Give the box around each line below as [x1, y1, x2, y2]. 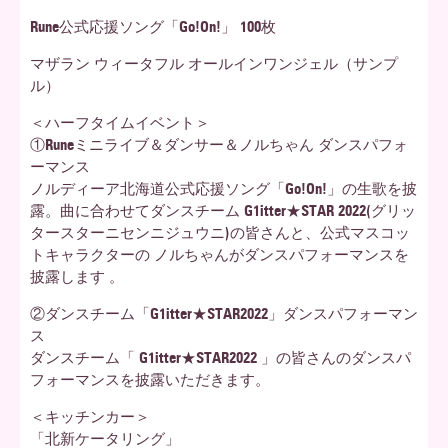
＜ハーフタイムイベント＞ [30, 114, 210, 132]
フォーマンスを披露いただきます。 [30, 371, 270, 389]
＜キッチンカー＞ [30, 408, 150, 426]
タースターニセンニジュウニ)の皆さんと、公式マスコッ [30, 224, 410, 242]
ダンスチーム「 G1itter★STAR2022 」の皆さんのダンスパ [30, 349, 411, 367]
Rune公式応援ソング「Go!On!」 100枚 [30, 18, 276, 36]
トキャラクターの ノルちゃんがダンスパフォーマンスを [30, 246, 409, 264]
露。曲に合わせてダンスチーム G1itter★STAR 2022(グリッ [30, 202, 416, 220]
